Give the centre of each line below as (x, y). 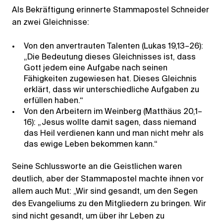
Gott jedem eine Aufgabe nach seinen (96, 68)
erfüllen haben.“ (54, 101)
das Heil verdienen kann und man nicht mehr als (114, 134)
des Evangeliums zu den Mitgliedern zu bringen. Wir (109, 204)
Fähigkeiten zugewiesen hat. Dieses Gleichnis (110, 79)
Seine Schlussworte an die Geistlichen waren (97, 167)
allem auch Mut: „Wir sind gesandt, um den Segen (105, 192)
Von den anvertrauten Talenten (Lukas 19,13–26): (113, 46)
